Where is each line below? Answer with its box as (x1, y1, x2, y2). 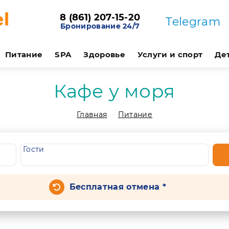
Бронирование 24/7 (60, 21, 140, 31)
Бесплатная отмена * (69, 182, 166, 192)
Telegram (166, 14, 220, 29)
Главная (76, 110, 107, 119)
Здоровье (83, 50, 125, 59)
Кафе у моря (54, 80, 175, 102)
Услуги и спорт (137, 50, 203, 59)
